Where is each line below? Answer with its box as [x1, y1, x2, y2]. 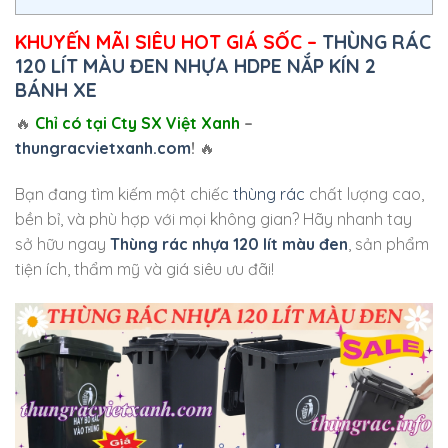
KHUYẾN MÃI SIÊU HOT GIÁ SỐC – [15, 29, 317, 54]
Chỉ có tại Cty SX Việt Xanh [35, 113, 240, 134]
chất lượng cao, [305, 184, 424, 205]
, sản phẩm [348, 234, 429, 255]
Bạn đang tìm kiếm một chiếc [15, 184, 233, 205]
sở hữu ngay [15, 234, 110, 255]
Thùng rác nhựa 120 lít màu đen [110, 234, 348, 255]
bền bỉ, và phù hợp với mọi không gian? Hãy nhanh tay [15, 209, 412, 230]
